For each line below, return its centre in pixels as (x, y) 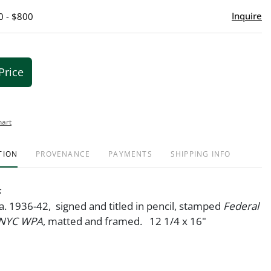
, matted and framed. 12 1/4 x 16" (125, 221)
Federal (241, 206)
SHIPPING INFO (201, 154)
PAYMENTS (130, 154)
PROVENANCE (63, 154)
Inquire (247, 15)
